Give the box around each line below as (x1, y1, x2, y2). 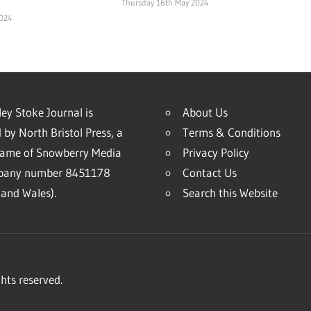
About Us (182, 104, 228, 119)
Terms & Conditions (182, 124, 280, 140)
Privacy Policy (182, 144, 249, 160)
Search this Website (182, 185, 278, 200)
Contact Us (182, 165, 237, 180)
